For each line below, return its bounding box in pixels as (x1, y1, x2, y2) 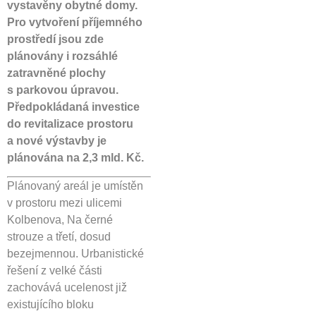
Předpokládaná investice (7, 101, 140, 113)
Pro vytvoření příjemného (7, 16, 142, 28)
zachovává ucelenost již (7, 281, 127, 294)
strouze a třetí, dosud (7, 231, 111, 243)
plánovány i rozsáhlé (7, 50, 118, 62)
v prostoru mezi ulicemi (7, 197, 122, 209)
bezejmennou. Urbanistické (7, 248, 144, 260)
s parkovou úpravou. (7, 84, 119, 96)
